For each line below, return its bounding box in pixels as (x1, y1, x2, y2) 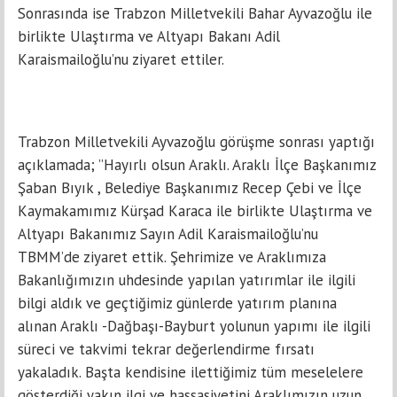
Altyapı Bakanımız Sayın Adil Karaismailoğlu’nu (18, 224, 318, 244)
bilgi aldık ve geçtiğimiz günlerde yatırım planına (18, 293, 337, 313)
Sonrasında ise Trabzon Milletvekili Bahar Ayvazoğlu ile (18, 4, 372, 23)
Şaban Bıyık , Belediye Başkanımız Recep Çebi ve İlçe (18, 178, 362, 198)
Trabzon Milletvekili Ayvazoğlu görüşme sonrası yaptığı (18, 132, 375, 152)
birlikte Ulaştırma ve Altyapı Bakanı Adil (18, 27, 280, 46)
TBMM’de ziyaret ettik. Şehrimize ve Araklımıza (18, 247, 326, 267)
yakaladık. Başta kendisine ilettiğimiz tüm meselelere (18, 362, 363, 382)
